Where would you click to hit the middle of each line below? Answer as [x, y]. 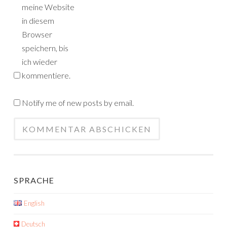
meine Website [48, 7]
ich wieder [40, 62]
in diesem [38, 21]
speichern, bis [45, 48]
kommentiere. [46, 75]
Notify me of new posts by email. [78, 103]
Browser [37, 34]
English [34, 203]
